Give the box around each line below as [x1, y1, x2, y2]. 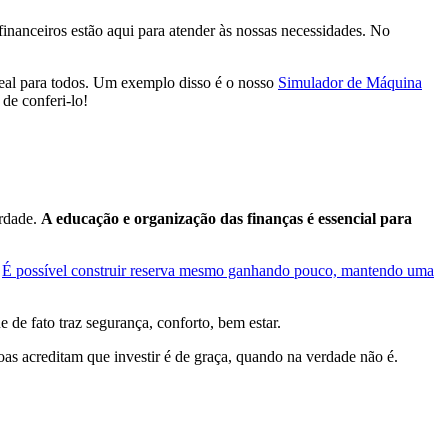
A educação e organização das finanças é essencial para [41, 210, 412, 228]
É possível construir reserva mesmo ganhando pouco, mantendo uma [2, 262, 434, 280]
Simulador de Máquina [278, 73, 422, 91]
